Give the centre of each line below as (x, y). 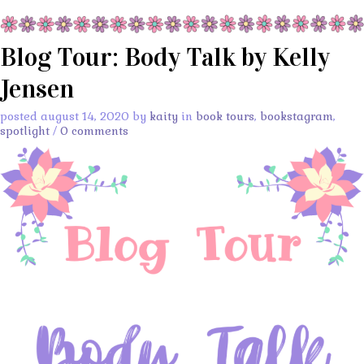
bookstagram (297, 116)
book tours (225, 116)
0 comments (94, 130)
